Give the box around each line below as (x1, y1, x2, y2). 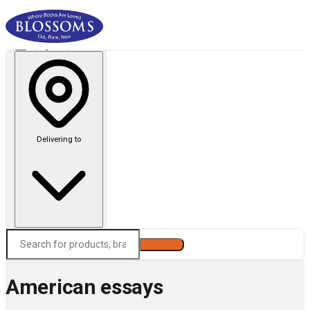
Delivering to (36, 134, 81, 144)
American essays (6, 275, 163, 300)
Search (146, 239, 178, 250)
